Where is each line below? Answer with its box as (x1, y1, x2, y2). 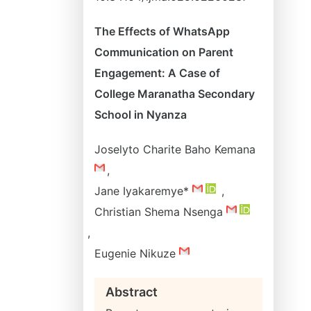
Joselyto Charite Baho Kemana (94, 142, 255, 156)
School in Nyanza (94, 108, 187, 121)
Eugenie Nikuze (94, 246, 179, 260)
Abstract (106, 285, 158, 299)
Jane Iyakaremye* (94, 184, 192, 198)
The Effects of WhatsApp (94, 24, 230, 38)
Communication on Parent (94, 45, 233, 59)
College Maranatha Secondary (94, 87, 255, 101)
